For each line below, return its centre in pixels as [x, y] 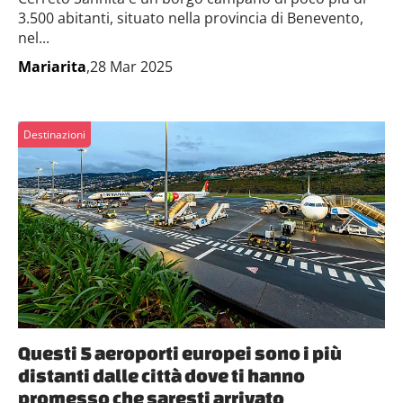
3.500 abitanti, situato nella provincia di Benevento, [191, 18]
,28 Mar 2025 [130, 67]
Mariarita [52, 67]
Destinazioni [54, 134]
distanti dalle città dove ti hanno [161, 375]
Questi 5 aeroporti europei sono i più [180, 352]
